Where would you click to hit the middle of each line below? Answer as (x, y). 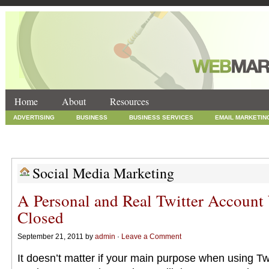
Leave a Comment (151, 237)
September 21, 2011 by (56, 237)
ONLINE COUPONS (228, 131)
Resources (129, 101)
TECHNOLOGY (138, 145)
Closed (41, 217)
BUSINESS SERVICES (161, 117)
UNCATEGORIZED (207, 145)
